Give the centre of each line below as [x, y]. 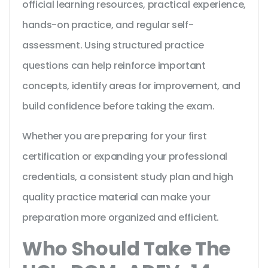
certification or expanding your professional [125, 157]
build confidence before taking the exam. [118, 106]
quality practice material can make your [116, 197]
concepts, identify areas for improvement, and [131, 86]
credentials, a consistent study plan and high [128, 177]
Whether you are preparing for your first [115, 136]
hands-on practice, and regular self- [108, 25]
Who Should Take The [126, 249]
